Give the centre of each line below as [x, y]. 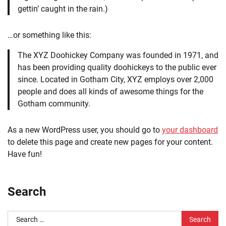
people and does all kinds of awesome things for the [110, 91]
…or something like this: [49, 35]
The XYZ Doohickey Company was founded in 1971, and [118, 55]
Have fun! [25, 154]
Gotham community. [54, 103]
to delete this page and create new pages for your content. [110, 142]
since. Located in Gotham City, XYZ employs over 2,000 [116, 79]
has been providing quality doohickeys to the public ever [117, 67]
